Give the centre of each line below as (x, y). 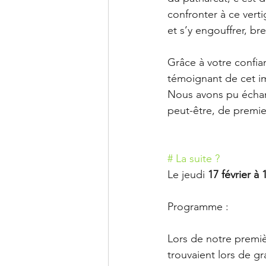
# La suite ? (194, 158)
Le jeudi (188, 174)
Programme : (199, 206)
